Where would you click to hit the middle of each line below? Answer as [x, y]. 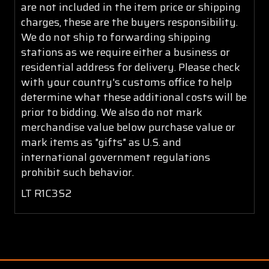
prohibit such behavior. [77, 172]
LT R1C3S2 [46, 193]
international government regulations [116, 157]
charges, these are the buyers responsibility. [129, 22]
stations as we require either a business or [125, 52]
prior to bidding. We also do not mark [112, 112]
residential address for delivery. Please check [131, 67]
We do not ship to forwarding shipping [116, 37]
